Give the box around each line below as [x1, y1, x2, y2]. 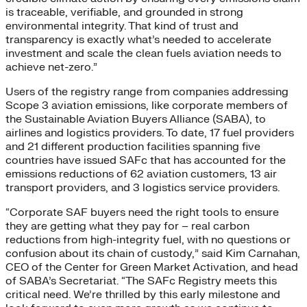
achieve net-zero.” [5, 60, 97, 75]
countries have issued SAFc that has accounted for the [5, 153, 286, 168]
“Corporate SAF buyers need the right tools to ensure [5, 206, 279, 220]
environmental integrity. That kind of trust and [5, 19, 238, 34]
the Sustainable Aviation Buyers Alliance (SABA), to [5, 112, 266, 127]
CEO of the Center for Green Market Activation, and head [5, 260, 298, 275]
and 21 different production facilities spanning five [5, 140, 260, 154]
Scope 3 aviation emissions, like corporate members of [5, 99, 288, 113]
